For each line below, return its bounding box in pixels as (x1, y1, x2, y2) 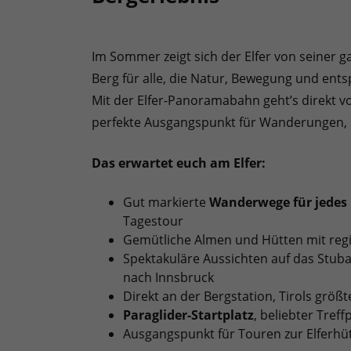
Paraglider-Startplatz (123, 306, 254, 324)
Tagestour (123, 212, 183, 230)
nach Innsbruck (123, 268, 214, 286)
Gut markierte (123, 193, 209, 211)
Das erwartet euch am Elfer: (92, 154, 266, 172)
